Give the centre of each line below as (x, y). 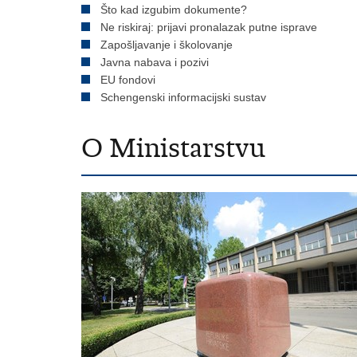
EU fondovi (128, 80)
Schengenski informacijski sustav (183, 97)
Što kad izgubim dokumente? (174, 10)
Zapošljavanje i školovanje (167, 45)
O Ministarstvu (173, 148)
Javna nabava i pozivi (155, 62)
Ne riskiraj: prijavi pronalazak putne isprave (209, 27)
